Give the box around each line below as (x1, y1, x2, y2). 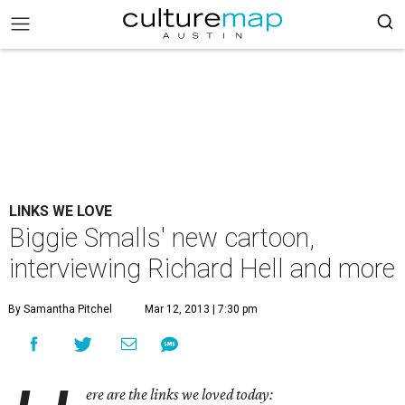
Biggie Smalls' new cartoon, (9, 222, 315, 253)
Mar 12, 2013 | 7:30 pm (145, 303, 258, 316)
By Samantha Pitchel (8, 303, 112, 316)
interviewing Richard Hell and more (9, 253, 395, 284)
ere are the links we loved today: (86, 385, 274, 403)
